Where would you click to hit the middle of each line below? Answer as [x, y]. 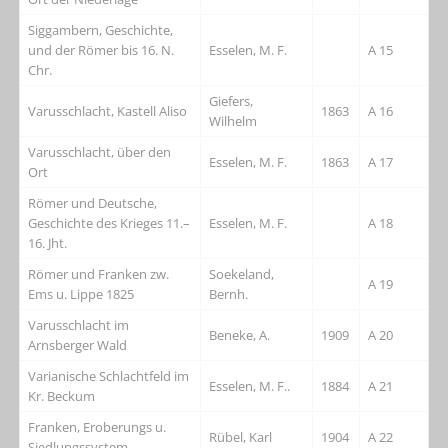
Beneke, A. [240, 334]
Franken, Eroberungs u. [97, 426]
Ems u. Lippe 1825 [81, 293]
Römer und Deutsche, [93, 202]
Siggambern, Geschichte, [101, 29]
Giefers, [231, 100]
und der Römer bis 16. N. [101, 49]
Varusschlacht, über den [100, 151]
